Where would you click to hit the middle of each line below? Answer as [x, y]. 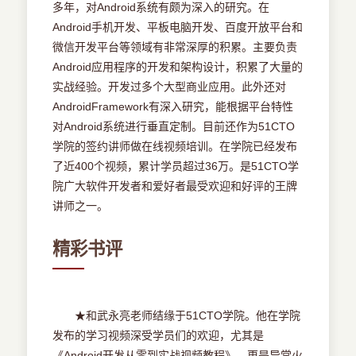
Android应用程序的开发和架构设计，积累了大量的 [178, 67]
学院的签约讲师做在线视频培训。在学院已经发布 [175, 147]
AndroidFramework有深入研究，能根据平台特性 [173, 107]
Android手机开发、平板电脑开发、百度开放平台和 [178, 27]
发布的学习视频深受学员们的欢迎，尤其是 [159, 336]
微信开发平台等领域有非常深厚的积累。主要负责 [175, 47]
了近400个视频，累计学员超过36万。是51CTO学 [176, 166]
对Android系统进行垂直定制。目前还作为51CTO [174, 127]
